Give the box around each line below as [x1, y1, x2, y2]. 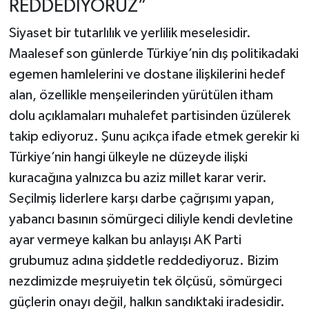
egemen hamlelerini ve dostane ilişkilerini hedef [8, 68, 285, 82]
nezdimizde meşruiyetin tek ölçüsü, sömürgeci [8, 275, 282, 289]
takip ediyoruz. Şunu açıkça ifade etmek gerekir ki [8, 130, 299, 144]
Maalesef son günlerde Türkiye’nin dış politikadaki [8, 47, 299, 61]
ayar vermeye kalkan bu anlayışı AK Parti [8, 233, 241, 248]
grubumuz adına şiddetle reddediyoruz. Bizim [8, 254, 279, 268]
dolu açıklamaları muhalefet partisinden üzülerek [8, 109, 290, 123]
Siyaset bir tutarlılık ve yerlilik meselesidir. [8, 26, 251, 41]
